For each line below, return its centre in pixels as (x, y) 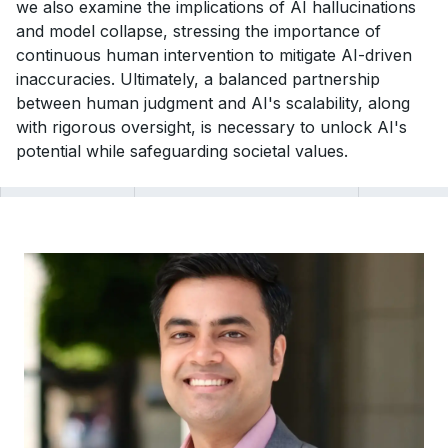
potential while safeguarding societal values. (182, 151)
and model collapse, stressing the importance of (198, 31)
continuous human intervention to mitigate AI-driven (214, 55)
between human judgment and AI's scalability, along (213, 103)
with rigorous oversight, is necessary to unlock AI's (211, 127)
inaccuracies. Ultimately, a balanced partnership (198, 79)
